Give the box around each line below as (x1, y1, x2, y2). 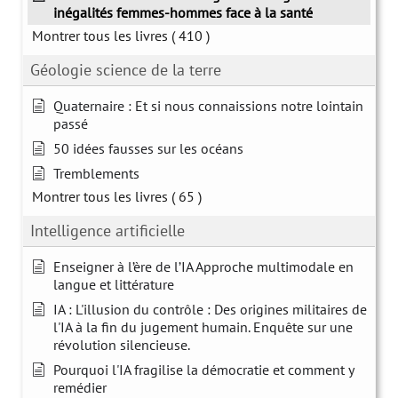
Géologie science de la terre (30, 59, 221, 80)
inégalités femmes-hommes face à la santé (53, 3, 313, 21)
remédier (53, 378, 107, 396)
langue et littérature (53, 275, 174, 293)
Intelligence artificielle (30, 219, 185, 241)
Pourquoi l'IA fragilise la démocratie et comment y (53, 360, 354, 378)
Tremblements (53, 163, 139, 182)
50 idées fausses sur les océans (53, 139, 243, 157)
